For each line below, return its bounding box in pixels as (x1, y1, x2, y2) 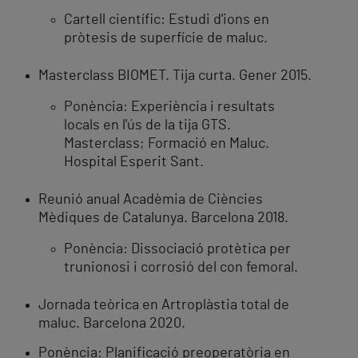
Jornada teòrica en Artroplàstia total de (38, 298, 289, 313)
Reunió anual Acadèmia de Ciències (38, 193, 263, 208)
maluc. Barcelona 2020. (38, 316, 185, 332)
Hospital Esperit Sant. (64, 155, 204, 170)
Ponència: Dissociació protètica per (64, 242, 291, 257)
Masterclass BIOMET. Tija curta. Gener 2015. (38, 69, 312, 84)
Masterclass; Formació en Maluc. (64, 137, 269, 152)
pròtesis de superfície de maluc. (64, 31, 268, 46)
